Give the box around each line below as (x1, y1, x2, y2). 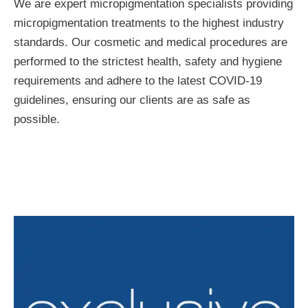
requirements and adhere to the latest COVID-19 (14, 74, 262, 87)
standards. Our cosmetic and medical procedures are (14, 36, 287, 49)
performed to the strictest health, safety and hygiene (14, 55, 282, 68)
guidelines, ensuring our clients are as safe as (14, 93, 250, 107)
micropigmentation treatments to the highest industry (14, 16, 284, 30)
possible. (14, 113, 60, 126)
